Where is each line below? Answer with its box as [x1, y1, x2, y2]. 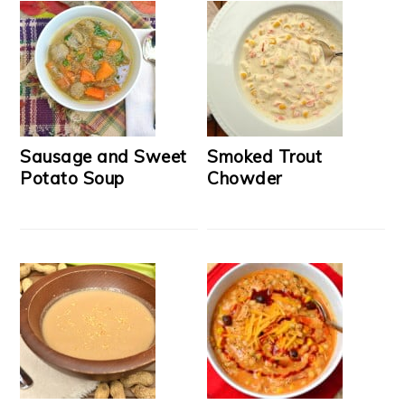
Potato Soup [20, 167, 125, 189]
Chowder [207, 167, 282, 189]
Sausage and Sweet [20, 146, 187, 167]
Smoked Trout [207, 146, 323, 167]
